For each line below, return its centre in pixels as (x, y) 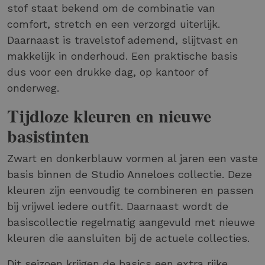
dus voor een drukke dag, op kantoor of (107, 72)
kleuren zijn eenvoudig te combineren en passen (130, 190)
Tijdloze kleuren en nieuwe (109, 115)
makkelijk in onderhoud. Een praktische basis (122, 56)
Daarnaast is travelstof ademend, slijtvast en (123, 40)
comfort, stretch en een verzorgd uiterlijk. (114, 24)
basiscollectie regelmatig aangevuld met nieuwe (131, 222)
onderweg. (33, 88)
